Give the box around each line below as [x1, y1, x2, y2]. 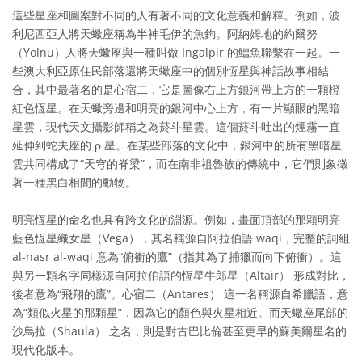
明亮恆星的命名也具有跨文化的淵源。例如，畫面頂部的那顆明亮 [12, 212, 340, 228]
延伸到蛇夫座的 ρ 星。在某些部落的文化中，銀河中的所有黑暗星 [12, 137, 342, 154]
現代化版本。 [12, 342, 80, 358]
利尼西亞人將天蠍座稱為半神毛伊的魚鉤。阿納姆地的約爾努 [12, 26, 318, 42]
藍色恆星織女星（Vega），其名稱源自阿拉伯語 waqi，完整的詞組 [12, 230, 350, 246]
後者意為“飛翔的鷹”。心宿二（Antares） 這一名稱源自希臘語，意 [12, 286, 348, 302]
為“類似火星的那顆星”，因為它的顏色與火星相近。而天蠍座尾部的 [12, 305, 348, 321]
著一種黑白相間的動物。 [12, 175, 137, 191]
